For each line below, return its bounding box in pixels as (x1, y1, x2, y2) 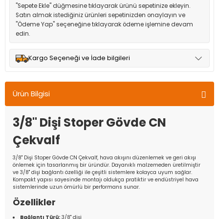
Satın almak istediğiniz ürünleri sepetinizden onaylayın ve (16, 11, 185, 19)
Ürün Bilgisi (13, 88, 50, 99)
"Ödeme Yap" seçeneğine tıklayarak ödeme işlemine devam (16, 21, 193, 28)
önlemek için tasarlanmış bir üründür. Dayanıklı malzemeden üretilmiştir (13, 161, 200, 169)
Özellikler (13, 196, 56, 208)
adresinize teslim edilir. (16, 92, 83, 100)
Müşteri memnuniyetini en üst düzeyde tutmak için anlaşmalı (16, 74, 197, 82)
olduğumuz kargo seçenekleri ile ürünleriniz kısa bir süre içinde (16, 83, 199, 91)
